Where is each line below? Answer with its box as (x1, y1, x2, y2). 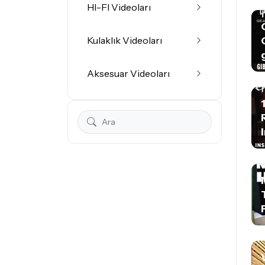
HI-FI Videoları (87, 1, 151, 13)
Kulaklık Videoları (87, 34, 162, 46)
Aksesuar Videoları (87, 67, 170, 79)
